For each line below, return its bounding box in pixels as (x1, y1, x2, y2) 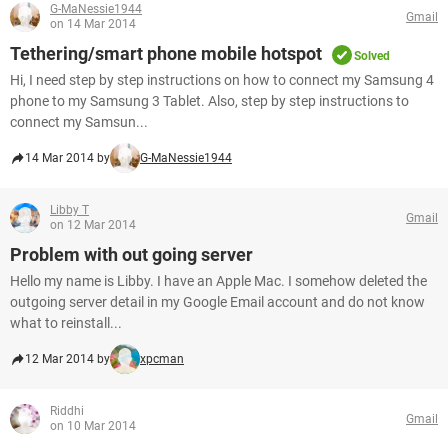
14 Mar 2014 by (25, 151, 110, 165)
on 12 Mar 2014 (50, 218, 136, 232)
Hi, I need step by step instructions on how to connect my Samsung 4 (10, 72, 434, 88)
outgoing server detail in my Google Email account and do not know (10, 294, 425, 310)
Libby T (50, 203, 89, 217)
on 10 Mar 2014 (50, 419, 136, 433)
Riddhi (50, 404, 84, 418)
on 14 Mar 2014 (50, 17, 136, 31)
